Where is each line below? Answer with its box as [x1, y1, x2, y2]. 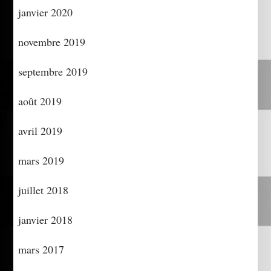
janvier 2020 [18, 4, 73, 19]
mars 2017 [18, 241, 65, 256]
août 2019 [18, 93, 62, 108]
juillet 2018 [18, 182, 69, 197]
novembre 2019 [18, 34, 86, 49]
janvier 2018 [18, 212, 73, 227]
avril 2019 [18, 123, 63, 138]
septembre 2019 [18, 64, 88, 79]
